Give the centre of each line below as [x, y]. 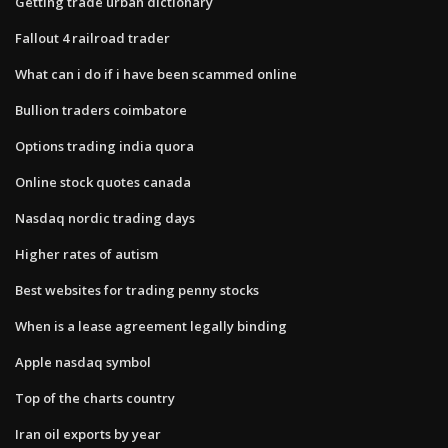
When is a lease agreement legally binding [151, 325]
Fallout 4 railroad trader [92, 37]
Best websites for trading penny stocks [137, 289]
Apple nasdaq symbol [83, 361]
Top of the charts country [95, 397]
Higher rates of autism [86, 253]
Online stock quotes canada [103, 181]
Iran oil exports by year [88, 433]
